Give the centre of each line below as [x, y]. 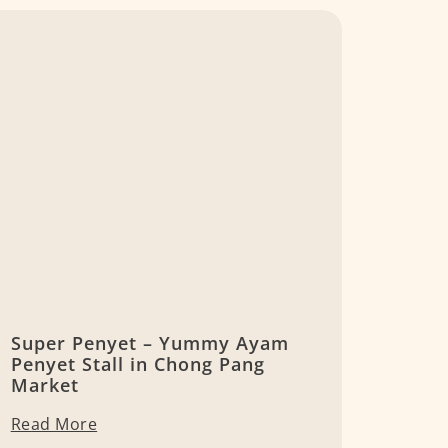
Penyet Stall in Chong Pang [137, 364]
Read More [54, 424]
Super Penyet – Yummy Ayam [149, 343]
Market [44, 385]
